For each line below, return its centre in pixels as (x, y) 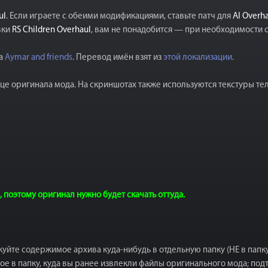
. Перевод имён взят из (118, 58)
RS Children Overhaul (51, 30)
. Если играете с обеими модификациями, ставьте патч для (119, 16)
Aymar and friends (39, 58)
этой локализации (198, 58)
